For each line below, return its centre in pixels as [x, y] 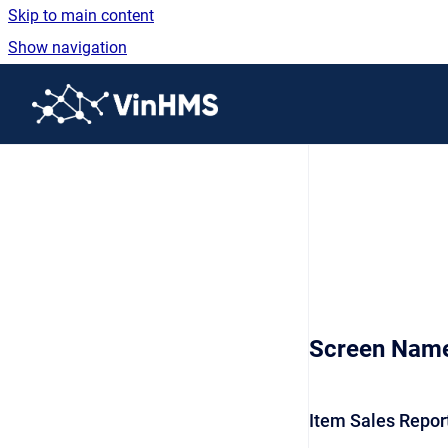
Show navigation [67, 47]
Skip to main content [81, 15]
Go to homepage [276, 90]
